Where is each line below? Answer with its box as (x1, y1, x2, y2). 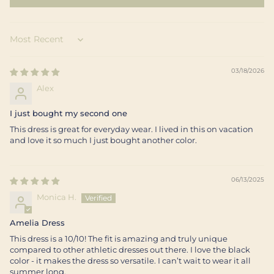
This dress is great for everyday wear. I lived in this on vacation (10, 124, 253, 135)
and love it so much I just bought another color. (10, 135, 197, 146)
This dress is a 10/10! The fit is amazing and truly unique (10, 234, 228, 244)
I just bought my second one (10, 108, 127, 119)
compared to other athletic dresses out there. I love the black (10, 245, 250, 255)
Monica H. (37, 192, 76, 202)
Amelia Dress (10, 218, 65, 228)
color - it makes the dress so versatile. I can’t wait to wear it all (10, 256, 251, 266)
